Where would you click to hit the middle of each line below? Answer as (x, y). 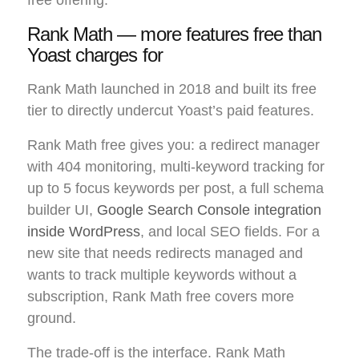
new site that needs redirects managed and (165, 254)
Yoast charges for (95, 55)
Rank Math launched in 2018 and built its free (172, 89)
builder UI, (62, 210)
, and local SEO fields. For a (230, 232)
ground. (52, 319)
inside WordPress (84, 232)
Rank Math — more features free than (175, 34)
